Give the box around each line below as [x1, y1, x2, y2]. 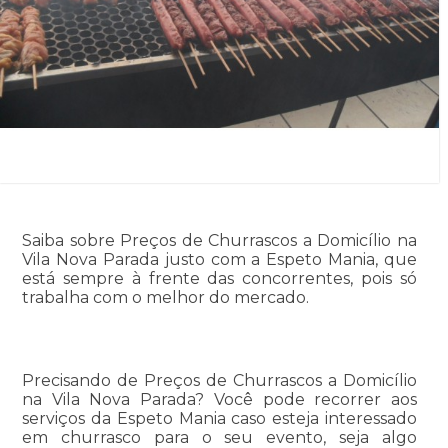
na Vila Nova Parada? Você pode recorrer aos [21, 390, 418, 410]
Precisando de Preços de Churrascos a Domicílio [21, 371, 418, 391]
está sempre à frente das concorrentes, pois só [21, 269, 418, 289]
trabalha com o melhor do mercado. [21, 288, 309, 308]
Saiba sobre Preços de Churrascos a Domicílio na [21, 231, 418, 251]
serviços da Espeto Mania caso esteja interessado [21, 409, 418, 429]
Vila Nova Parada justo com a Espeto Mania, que [21, 250, 418, 270]
